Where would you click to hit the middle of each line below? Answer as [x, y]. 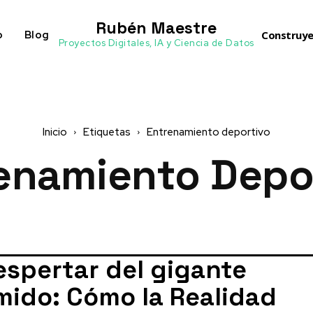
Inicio [55, 132]
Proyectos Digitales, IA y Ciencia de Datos [156, 43]
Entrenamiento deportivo [209, 132]
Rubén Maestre [156, 28]
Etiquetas [107, 132]
